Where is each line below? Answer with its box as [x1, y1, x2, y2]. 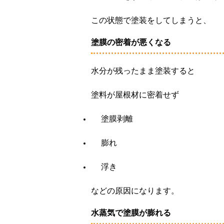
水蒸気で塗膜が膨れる [91, 208, 171, 217]
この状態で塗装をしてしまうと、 [91, 16, 211, 24]
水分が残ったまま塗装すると [91, 66, 195, 75]
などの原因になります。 [91, 186, 179, 195]
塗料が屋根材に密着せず [91, 90, 179, 99]
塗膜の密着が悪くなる [91, 38, 171, 46]
